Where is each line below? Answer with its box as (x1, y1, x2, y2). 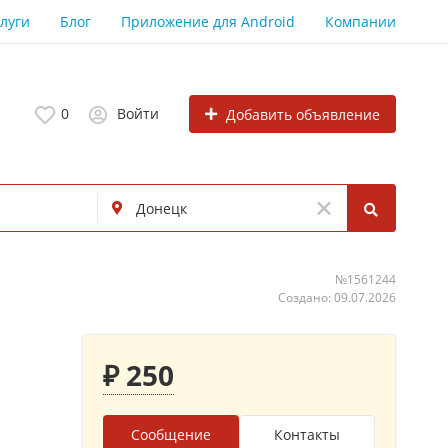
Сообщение (131, 425, 211, 444)
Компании (325, 11, 396, 31)
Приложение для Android (121, 11, 295, 31)
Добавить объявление (226, 104, 380, 124)
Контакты (274, 425, 340, 444)
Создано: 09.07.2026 (278, 289, 396, 306)
